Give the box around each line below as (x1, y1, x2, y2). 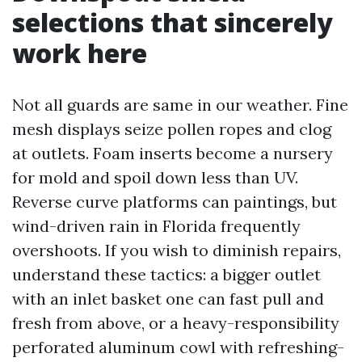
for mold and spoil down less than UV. (12, 167, 298, 187)
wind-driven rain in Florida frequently (12, 216, 301, 236)
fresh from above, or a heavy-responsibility (12, 313, 339, 333)
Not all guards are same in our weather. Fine (12, 95, 348, 115)
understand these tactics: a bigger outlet (12, 264, 321, 284)
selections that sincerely (12, 5, 333, 40)
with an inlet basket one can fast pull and (12, 288, 324, 309)
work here (12, 36, 147, 70)
